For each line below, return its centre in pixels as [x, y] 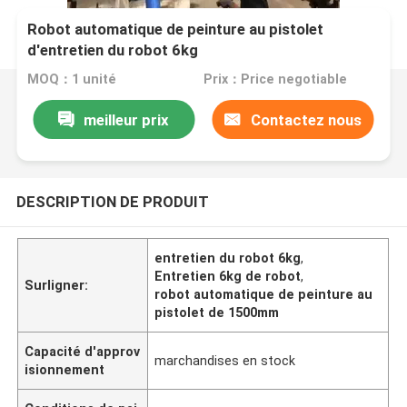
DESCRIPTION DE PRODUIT [112, 201]
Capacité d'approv [83, 351]
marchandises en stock [225, 360]
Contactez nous [306, 119]
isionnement [65, 369]
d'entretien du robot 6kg [113, 50]
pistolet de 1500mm [217, 312]
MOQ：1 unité [72, 79]
